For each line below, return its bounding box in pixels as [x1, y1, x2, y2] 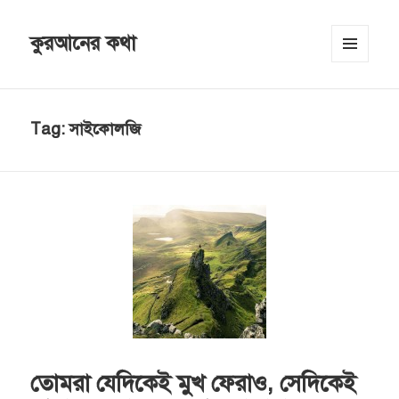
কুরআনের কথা [30, 31, 137, 56]
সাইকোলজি [69, 119, 142, 140]
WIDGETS [331, 88, 385, 102]
